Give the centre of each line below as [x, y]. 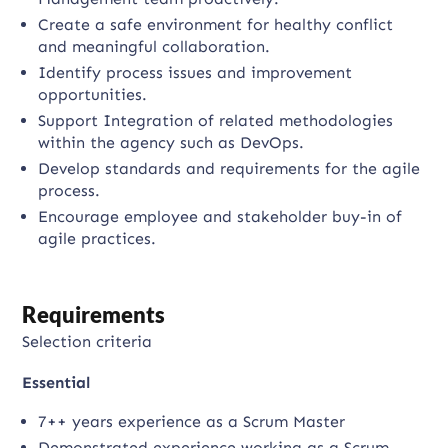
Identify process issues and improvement [195, 72]
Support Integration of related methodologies [216, 120]
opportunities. [93, 94]
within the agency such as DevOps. [171, 142]
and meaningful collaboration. [154, 46]
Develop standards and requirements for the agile [229, 168]
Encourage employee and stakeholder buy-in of [220, 216]
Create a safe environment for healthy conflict [216, 24]
